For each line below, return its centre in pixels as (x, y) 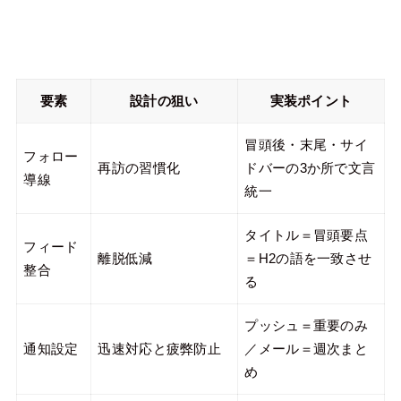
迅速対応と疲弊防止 (160, 349)
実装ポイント (311, 101)
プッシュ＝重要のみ (307, 325)
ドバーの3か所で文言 (310, 168)
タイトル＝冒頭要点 (307, 235)
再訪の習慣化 (139, 168)
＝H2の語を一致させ (308, 258)
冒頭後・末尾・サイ (307, 145)
